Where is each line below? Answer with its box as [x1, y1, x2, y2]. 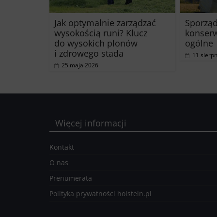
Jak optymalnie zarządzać [54, 16, 156, 29]
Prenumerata [49, 173, 92, 183]
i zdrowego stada [54, 47, 124, 59]
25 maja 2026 [62, 61, 98, 69]
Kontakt [49, 142, 74, 152]
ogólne [185, 37, 213, 49]
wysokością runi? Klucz [54, 27, 147, 39]
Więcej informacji [55, 117, 126, 129]
